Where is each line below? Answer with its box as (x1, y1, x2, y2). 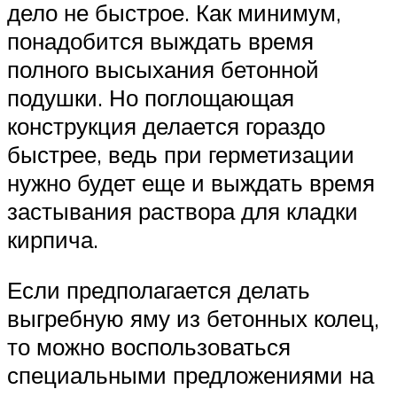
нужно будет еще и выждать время (7, 167, 375, 197)
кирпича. (7, 224, 98, 253)
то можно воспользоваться (7, 332, 291, 362)
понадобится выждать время (7, 26, 314, 55)
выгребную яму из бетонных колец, (7, 304, 379, 333)
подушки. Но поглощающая (7, 82, 294, 112)
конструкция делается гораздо (7, 111, 325, 140)
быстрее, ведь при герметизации (7, 139, 354, 168)
